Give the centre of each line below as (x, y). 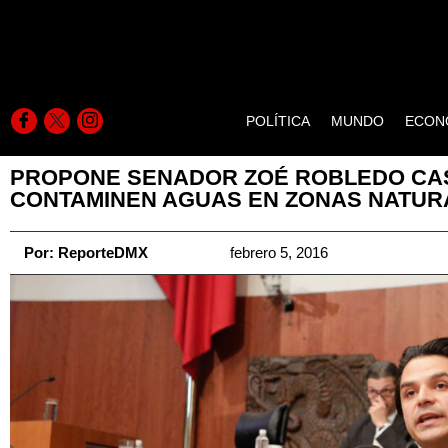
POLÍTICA (278, 121)
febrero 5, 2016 (278, 252)
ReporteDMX (101, 252)
